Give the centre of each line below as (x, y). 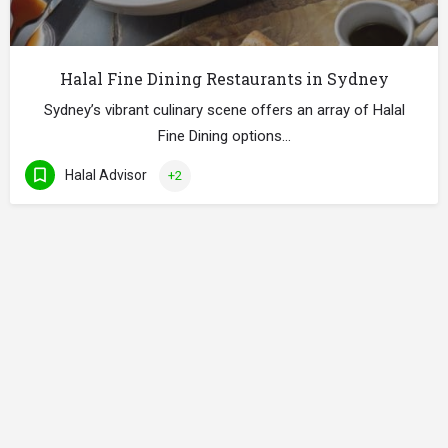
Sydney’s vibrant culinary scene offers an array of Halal (224, 109)
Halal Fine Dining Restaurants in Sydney (224, 78)
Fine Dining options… (224, 135)
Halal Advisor (106, 175)
